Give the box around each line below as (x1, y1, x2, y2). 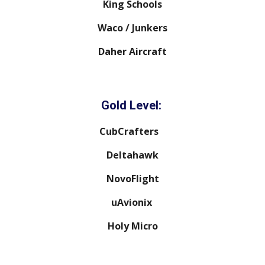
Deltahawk (106, 148, 159, 161)
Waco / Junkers (98, 21, 167, 34)
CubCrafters (99, 125, 166, 138)
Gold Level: (101, 98, 164, 112)
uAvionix (111, 196, 154, 209)
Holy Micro (107, 219, 158, 232)
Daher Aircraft (98, 45, 167, 58)
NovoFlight (106, 172, 159, 185)
